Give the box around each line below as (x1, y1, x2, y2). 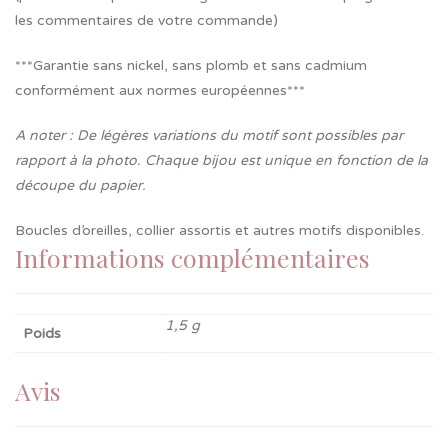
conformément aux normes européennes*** (15, 82, 305, 99)
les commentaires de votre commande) (15, 12, 278, 29)
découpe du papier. (15, 177, 146, 194)
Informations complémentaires (15, 241, 370, 274)
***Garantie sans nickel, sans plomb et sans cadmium (15, 57, 367, 74)
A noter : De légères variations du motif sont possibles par (15, 127, 403, 144)
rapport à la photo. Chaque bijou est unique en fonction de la (15, 152, 428, 169)
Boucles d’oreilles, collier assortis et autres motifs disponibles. (15, 222, 424, 239)
